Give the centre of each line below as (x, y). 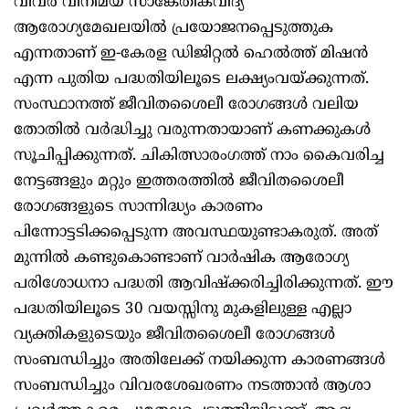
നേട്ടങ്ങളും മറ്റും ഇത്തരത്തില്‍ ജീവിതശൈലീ (179, 182)
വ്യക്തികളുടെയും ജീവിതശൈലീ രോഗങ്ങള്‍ (174, 336)
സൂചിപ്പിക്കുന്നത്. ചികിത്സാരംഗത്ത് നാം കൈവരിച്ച (199, 157)
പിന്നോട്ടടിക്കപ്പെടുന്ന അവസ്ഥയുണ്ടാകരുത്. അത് (196, 233)
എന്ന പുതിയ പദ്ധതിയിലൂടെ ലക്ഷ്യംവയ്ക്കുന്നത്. (191, 80)
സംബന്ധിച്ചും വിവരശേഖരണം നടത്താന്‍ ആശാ (192, 387)
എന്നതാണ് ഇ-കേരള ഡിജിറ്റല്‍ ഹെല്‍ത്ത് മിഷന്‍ (191, 54)
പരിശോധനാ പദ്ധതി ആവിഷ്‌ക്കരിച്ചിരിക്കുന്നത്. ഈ (204, 284)
